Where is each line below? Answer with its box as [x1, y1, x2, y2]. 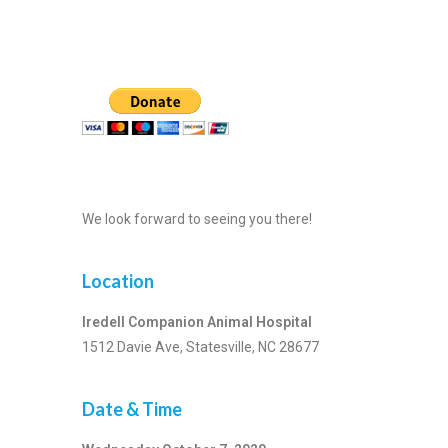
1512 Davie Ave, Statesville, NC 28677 [82, 338, 319, 355]
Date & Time [82, 397, 182, 420]
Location [82, 269, 154, 292]
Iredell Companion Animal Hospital [82, 313, 312, 330]
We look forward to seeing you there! [82, 210, 312, 227]
